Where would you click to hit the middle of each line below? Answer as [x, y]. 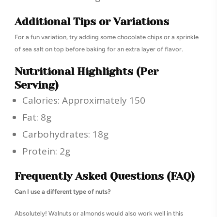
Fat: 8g [37, 117]
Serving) [37, 85]
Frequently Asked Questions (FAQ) [105, 176]
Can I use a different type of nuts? [63, 191]
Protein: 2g [46, 151]
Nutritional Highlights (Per [86, 71]
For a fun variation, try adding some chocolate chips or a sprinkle [107, 37]
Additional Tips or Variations [92, 21]
